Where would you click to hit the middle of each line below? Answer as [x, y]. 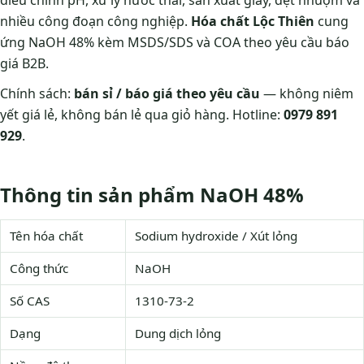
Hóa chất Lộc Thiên [253, 22]
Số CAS [29, 300]
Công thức [39, 268]
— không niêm [307, 94]
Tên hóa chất [46, 235]
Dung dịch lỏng [178, 333]
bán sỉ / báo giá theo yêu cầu [167, 94]
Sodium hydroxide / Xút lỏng [216, 235]
